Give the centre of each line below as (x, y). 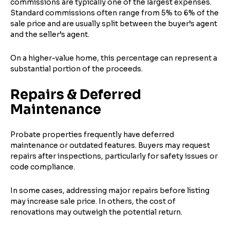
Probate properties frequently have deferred (92, 134)
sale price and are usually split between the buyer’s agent (114, 23)
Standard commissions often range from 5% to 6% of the (114, 13)
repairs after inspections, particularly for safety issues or (114, 156)
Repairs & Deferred (76, 94)
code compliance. (43, 167)
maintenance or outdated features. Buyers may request (110, 145)
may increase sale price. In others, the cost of (93, 201)
